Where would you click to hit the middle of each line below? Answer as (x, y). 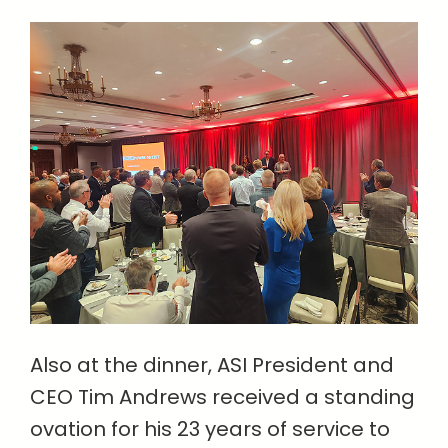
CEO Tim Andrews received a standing (222, 397)
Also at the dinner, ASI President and (212, 365)
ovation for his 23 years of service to (210, 429)
